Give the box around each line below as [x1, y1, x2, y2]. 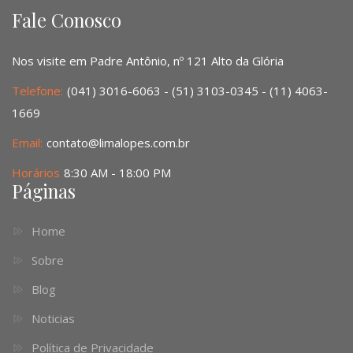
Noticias [32, 310, 75, 327]
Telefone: [12, 83, 63, 99]
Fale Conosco [12, 8, 121, 33]
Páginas [12, 179, 76, 204]
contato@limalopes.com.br [46, 135, 190, 151]
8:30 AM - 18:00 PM [64, 165, 171, 181]
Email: [12, 135, 43, 151]
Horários [12, 165, 60, 181]
